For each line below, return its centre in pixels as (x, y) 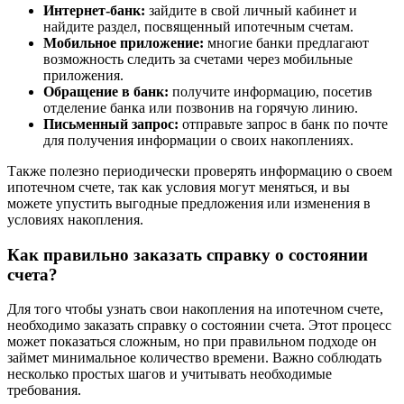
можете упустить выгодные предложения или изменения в (189, 203)
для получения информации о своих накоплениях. (198, 140)
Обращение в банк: (106, 91)
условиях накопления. (75, 219)
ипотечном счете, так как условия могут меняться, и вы (179, 187)
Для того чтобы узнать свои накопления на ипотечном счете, (195, 309)
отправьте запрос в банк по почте (283, 124)
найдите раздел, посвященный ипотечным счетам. (198, 26)
